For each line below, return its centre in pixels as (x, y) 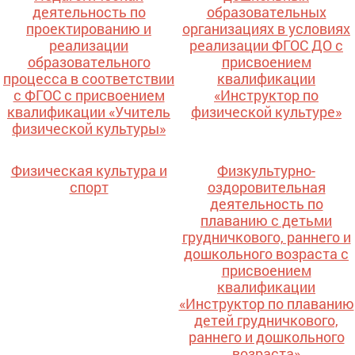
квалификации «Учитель (89, 112)
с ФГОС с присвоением (89, 95)
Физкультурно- (266, 171)
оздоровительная (266, 187)
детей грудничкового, (266, 321)
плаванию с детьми (266, 221)
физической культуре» (266, 112)
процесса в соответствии (89, 79)
